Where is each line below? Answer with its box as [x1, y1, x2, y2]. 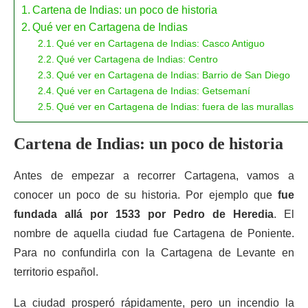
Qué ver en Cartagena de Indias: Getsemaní [56, 85, 250, 96]
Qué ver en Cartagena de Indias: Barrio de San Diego [56, 69, 290, 80]
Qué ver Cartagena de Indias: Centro [56, 54, 218, 65]
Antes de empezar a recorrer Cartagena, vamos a [14, 170, 294, 181]
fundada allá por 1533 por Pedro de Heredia [14, 208, 274, 220]
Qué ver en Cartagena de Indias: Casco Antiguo [56, 38, 265, 49]
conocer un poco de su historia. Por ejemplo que [14, 189, 278, 201]
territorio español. [14, 266, 98, 278]
